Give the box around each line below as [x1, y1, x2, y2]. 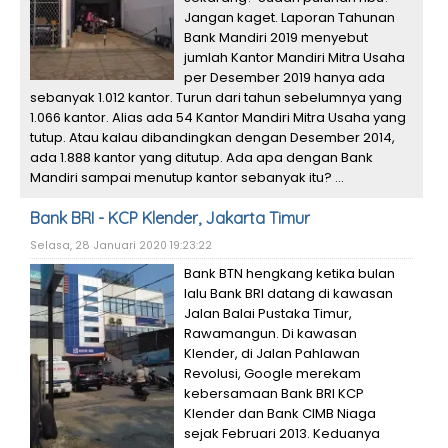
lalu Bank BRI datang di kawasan [184, 284, 393, 303]
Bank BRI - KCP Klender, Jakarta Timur [30, 208, 310, 228]
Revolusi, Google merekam [184, 364, 361, 383]
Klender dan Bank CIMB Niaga [184, 404, 376, 423]
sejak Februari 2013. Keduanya [184, 424, 380, 443]
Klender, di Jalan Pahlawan [184, 344, 360, 363]
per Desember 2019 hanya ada [184, 68, 385, 87]
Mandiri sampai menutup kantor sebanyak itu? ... [30, 168, 344, 187]
